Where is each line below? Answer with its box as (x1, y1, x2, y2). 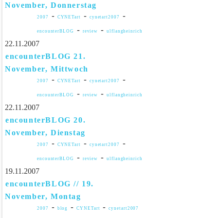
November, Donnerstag (5, 1, 97, 9)
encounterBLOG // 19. (5, 180, 94, 188)
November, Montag (5, 192, 81, 200)
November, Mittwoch (5, 65, 89, 73)
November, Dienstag (5, 128, 86, 137)
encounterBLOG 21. (5, 52, 86, 60)
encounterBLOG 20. (5, 116, 86, 124)
